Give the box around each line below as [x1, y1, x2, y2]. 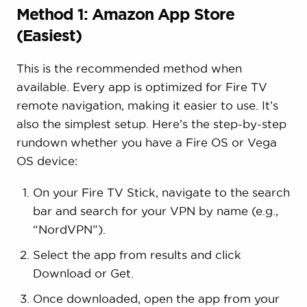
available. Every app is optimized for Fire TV [16, 80, 267, 94]
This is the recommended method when [16, 62, 242, 75]
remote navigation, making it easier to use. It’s [16, 99, 278, 112]
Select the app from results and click [32, 248, 241, 262]
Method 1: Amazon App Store [16, 5, 234, 23]
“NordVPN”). [32, 223, 106, 236]
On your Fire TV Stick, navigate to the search [32, 186, 290, 199]
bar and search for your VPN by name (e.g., [32, 204, 278, 218]
